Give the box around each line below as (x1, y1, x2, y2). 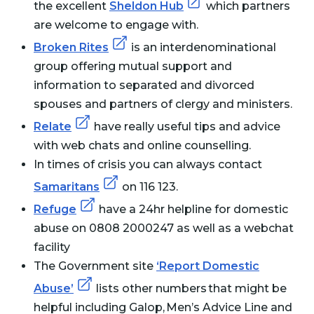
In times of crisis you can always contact (34, 158, 262, 171)
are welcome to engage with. (34, 18, 198, 32)
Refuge (34, 203, 76, 216)
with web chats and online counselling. (34, 139, 259, 152)
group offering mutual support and (34, 60, 232, 73)
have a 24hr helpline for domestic (96, 203, 288, 216)
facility (34, 240, 73, 254)
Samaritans (34, 180, 100, 193)
